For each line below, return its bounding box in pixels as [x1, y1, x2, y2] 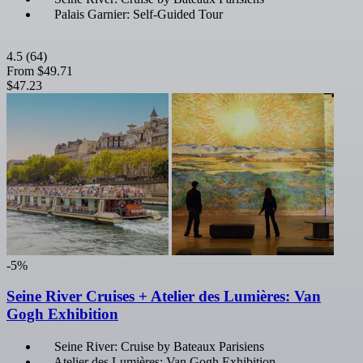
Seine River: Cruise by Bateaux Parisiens [54, 340, 264, 354]
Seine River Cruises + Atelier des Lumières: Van [6, 288, 321, 305]
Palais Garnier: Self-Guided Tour [54, 6, 223, 21]
